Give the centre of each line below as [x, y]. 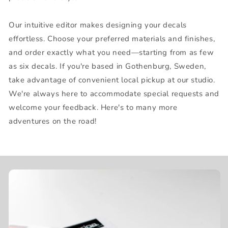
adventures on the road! [53, 121]
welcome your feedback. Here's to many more [93, 107]
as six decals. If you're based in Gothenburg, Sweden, [107, 66]
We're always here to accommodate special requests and [114, 93]
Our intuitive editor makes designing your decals [98, 25]
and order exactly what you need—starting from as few [111, 52]
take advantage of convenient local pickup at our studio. [112, 80]
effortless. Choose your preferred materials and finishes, [112, 38]
